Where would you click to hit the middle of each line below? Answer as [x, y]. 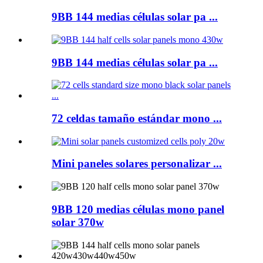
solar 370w [78, 222]
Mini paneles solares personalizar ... [137, 164]
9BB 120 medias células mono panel [138, 209]
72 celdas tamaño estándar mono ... [137, 118]
